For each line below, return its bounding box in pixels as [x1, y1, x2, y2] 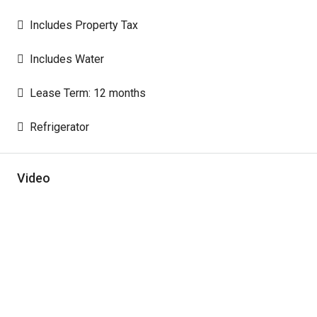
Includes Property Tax [30, 18, 138, 32]
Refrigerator [30, 120, 89, 134]
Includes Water [30, 52, 104, 66]
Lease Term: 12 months [30, 86, 146, 100]
